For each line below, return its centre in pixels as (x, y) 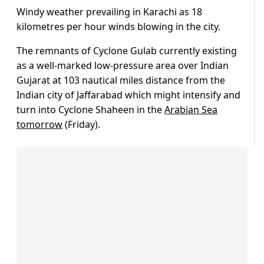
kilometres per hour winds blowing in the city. (118, 27)
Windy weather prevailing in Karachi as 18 (109, 12)
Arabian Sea (191, 110)
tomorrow (39, 125)
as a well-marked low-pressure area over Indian (123, 66)
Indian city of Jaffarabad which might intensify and (128, 95)
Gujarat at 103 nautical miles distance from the (121, 80)
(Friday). (81, 125)
